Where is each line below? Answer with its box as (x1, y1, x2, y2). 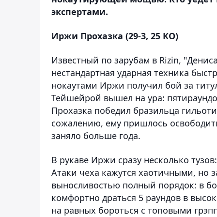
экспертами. (51, 5, 108, 17)
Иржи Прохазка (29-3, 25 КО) (51, 30, 178, 42)
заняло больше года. (51, 129, 140, 141)
